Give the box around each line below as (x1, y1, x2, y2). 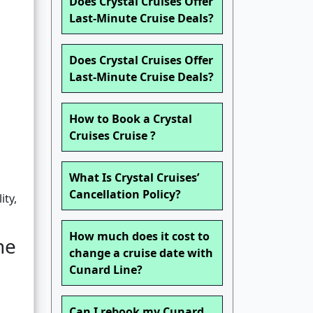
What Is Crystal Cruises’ (69, 170, 199, 186)
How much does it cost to (69, 228, 210, 245)
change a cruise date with (69, 245, 213, 261)
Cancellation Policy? (69, 187, 181, 203)
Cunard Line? (69, 262, 143, 278)
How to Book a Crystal (69, 111, 192, 127)
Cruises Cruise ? (69, 128, 156, 144)
